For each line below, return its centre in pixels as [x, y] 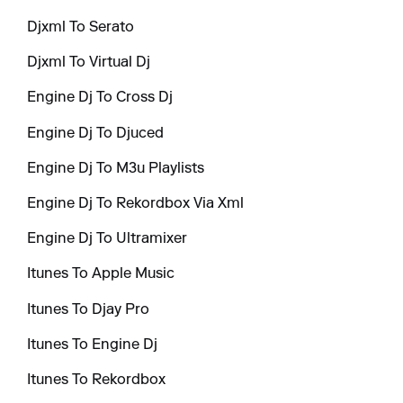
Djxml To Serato [81, 28]
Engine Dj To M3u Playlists [116, 169]
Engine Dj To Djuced [96, 134]
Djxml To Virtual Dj [89, 63]
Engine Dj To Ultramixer [107, 240]
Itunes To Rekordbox [97, 380]
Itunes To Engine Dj [93, 345]
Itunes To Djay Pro [89, 310]
